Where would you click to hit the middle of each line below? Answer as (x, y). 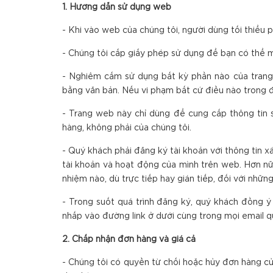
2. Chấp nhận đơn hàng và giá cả (129, 239)
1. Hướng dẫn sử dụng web (117, 7)
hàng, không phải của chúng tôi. (127, 128)
